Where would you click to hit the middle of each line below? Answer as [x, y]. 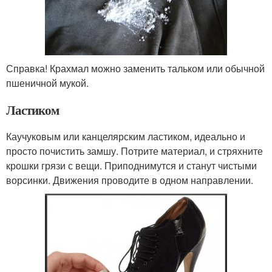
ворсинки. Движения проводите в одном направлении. [130, 180]
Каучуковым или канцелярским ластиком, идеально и [126, 137]
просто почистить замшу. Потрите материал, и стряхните [134, 151]
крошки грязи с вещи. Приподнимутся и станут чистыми [131, 166]
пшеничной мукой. [47, 83]
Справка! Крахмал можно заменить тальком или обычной [135, 69]
